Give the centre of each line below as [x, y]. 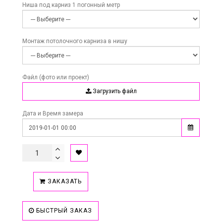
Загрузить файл [114, 91]
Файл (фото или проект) [56, 78]
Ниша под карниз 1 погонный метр [71, 5]
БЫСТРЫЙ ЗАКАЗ [63, 211]
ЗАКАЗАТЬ [63, 182]
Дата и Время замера [53, 114]
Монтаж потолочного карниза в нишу [75, 41]
